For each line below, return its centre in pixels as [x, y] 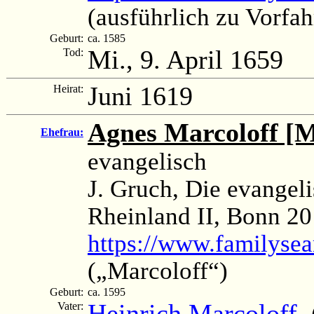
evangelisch [147, 161]
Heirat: [70, 88]
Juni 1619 [140, 96]
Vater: [72, 306]
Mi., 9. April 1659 [185, 59]
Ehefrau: [62, 132]
